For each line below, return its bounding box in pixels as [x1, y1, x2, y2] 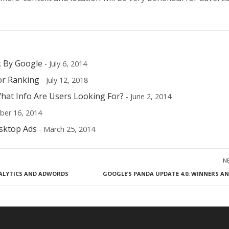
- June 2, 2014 [126, 91, 171, 101]
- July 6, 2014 [44, 58, 87, 68]
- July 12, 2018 [41, 75, 88, 85]
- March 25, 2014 [39, 124, 95, 134]
